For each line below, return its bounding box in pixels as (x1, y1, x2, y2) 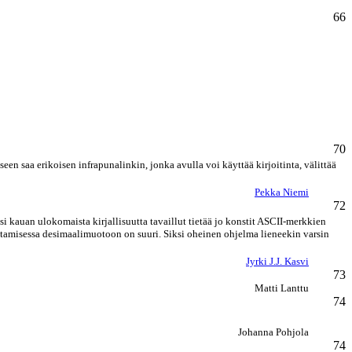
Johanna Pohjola (238, 326, 309, 338)
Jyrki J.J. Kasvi (246, 255, 309, 267)
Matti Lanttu (255, 282, 309, 294)
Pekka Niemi (255, 186, 309, 198)
